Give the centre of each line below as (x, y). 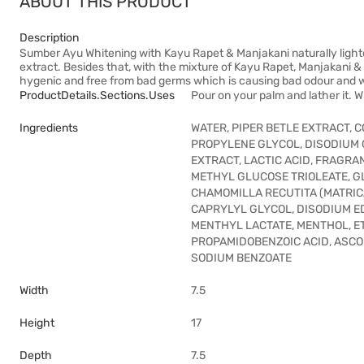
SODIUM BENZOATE (241, 258)
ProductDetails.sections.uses (97, 95)
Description (49, 38)
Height (37, 323)
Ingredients (49, 128)
